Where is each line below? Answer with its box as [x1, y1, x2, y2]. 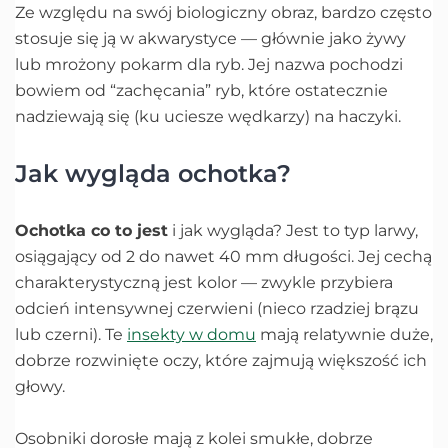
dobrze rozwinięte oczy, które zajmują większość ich [15, 350, 427, 370]
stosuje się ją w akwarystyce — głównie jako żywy [15, 28, 406, 48]
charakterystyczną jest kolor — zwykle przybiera [15, 272, 393, 292]
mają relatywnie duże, [256, 324, 433, 344]
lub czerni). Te [15, 324, 127, 344]
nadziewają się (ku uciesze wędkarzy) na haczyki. [15, 106, 401, 126]
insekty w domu [127, 324, 256, 344]
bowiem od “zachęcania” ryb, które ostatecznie [15, 80, 388, 100]
